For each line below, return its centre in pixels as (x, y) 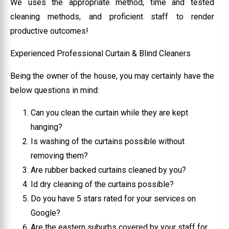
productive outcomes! (49, 31)
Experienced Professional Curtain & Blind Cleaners (100, 53)
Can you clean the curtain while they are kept (109, 112)
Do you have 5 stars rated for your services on (113, 198)
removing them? (59, 155)
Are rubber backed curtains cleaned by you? (108, 170)
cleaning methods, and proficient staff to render (112, 16)
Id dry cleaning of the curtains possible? (102, 184)
